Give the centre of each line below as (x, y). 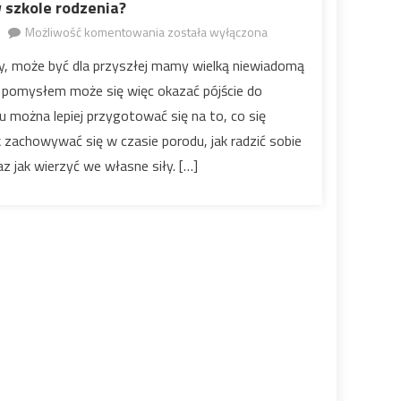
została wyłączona (218, 31)
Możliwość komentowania (97, 31)
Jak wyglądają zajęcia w (245, 31)
